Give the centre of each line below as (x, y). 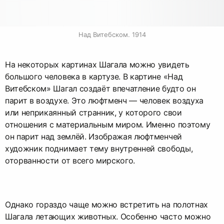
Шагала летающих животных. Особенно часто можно (108, 216)
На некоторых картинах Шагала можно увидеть (97, 64)
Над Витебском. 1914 (112, 34)
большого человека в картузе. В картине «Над (94, 76)
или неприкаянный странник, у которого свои (93, 112)
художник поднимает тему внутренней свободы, (99, 148)
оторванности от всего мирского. (70, 160)
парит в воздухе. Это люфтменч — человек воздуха (104, 100)
